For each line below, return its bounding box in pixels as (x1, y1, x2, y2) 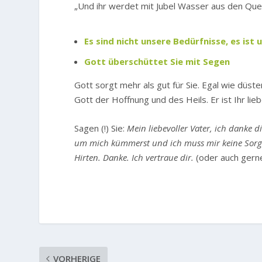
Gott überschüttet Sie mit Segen (84, 56, 230, 68)
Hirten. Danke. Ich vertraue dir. (74, 151, 196, 164)
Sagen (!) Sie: (74, 122, 127, 135)
